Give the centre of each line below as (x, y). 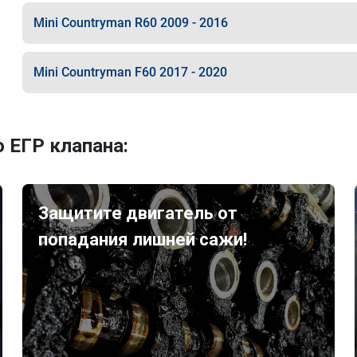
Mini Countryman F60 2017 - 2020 (130, 72)
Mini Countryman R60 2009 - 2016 (130, 23)
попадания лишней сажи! (143, 239)
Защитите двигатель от (138, 213)
